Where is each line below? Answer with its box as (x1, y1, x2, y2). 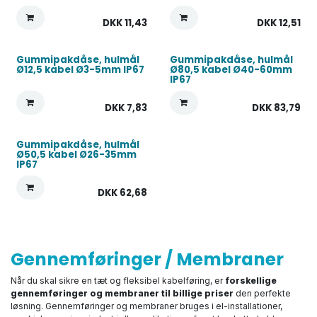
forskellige (225, 275, 277, 286)
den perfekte (234, 288, 291, 299)
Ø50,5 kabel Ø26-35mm (16, 148, 137, 161)
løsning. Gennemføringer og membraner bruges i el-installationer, (11, 301, 282, 311)
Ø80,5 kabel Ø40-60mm (169, 63, 292, 76)
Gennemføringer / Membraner (11, 247, 284, 272)
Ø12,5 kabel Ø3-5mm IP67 (16, 63, 144, 76)
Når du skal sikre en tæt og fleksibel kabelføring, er (11, 275, 225, 286)
